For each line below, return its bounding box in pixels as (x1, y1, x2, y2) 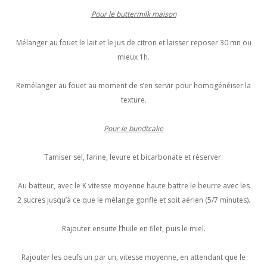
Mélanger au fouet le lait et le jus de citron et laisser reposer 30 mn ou (15, 37, 252, 48)
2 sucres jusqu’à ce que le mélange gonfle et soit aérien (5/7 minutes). (17, 194, 250, 205)
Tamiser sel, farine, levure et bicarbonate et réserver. (44, 151, 223, 162)
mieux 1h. (117, 51, 150, 62)
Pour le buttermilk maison (91, 8, 176, 19)
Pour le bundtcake (104, 123, 163, 133)
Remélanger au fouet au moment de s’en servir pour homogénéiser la (16, 80, 251, 91)
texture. (120, 94, 147, 105)
